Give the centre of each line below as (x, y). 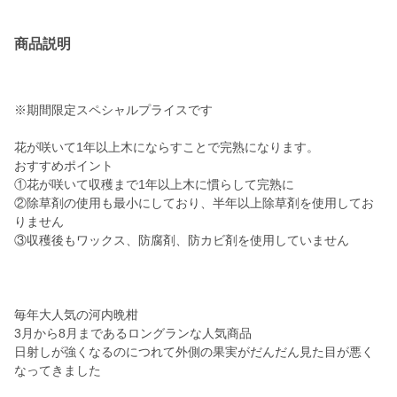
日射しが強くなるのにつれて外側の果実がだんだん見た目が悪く (194, 352)
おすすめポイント (64, 166)
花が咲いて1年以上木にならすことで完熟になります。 (167, 148)
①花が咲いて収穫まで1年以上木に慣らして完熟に (154, 185)
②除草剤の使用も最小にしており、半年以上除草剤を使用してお (194, 203)
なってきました (58, 371)
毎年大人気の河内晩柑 (76, 315)
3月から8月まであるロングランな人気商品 (133, 334)
